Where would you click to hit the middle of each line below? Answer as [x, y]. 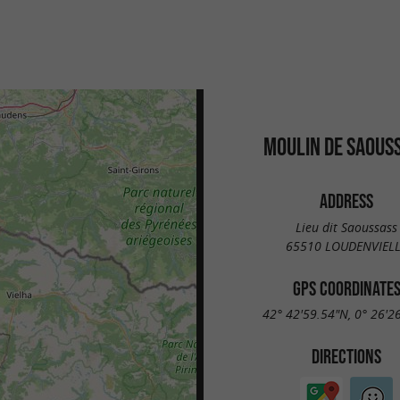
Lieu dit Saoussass [346, 227]
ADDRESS [346, 201]
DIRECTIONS [346, 357]
